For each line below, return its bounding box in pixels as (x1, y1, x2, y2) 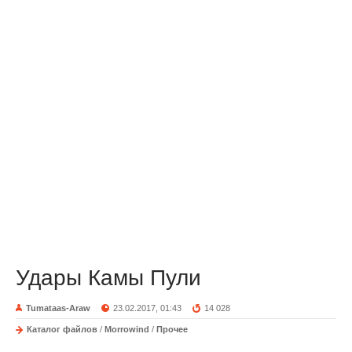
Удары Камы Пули (16, 266, 201, 290)
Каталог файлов (27, 324, 97, 334)
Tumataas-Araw (26, 303, 90, 313)
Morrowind (104, 324, 149, 334)
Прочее (156, 324, 188, 334)
